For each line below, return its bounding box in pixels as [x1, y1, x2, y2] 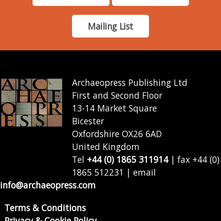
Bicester [72, 114, 105, 127]
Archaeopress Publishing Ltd [72, 76, 188, 88]
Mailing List [88, 20, 133, 32]
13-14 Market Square [72, 102, 157, 114]
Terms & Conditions [4, 201, 86, 214]
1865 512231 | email [72, 166, 156, 178]
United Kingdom [72, 140, 140, 152]
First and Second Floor [72, 89, 163, 101]
